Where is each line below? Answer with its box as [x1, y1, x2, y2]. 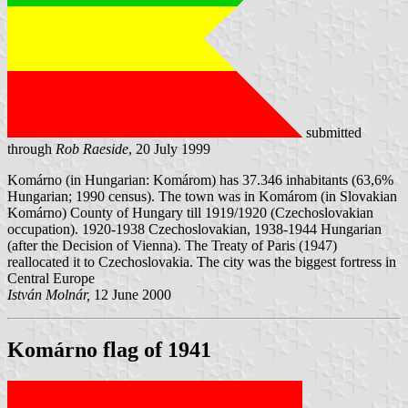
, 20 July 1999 [128, 140, 210, 157]
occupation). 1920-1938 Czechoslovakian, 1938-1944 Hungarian [7, 220, 382, 237]
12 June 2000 [90, 286, 171, 302]
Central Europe [7, 270, 95, 286]
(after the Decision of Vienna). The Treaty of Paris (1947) [7, 237, 337, 253]
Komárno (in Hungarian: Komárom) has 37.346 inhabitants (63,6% [7, 171, 393, 188]
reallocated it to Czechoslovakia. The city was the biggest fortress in [7, 253, 396, 270]
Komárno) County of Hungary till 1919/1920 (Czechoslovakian [7, 204, 373, 220]
